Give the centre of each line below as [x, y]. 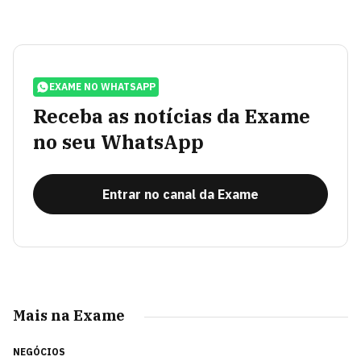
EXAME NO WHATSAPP [102, 86]
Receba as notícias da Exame [172, 116]
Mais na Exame [69, 315]
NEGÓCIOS [39, 351]
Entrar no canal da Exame [180, 194]
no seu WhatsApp [118, 141]
